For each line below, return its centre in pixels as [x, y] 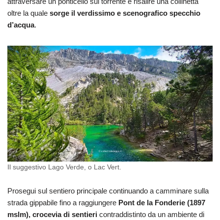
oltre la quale [28, 13]
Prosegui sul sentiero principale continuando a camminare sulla [108, 191]
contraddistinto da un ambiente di [152, 215]
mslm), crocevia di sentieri [53, 215]
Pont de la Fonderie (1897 [162, 203]
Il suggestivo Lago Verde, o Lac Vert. [64, 167]
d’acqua [21, 25]
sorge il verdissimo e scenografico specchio [125, 13]
